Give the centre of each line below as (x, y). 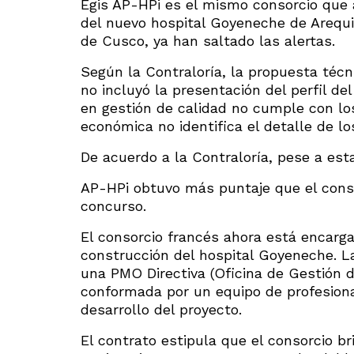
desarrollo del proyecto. (161, 309)
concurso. (113, 205)
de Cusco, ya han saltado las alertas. (208, 40)
